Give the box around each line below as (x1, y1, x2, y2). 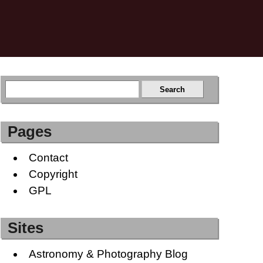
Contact (28, 151, 68, 164)
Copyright (28, 168, 77, 181)
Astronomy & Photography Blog (28, 247, 188, 260)
